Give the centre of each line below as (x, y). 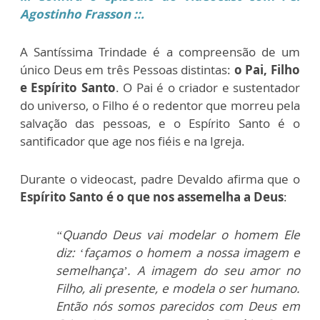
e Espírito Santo (68, 88)
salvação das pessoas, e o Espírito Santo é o (160, 124)
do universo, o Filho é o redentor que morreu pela (160, 106)
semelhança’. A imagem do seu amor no (178, 271)
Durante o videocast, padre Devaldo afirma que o (160, 179)
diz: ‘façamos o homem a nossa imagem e (178, 253)
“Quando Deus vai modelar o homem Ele (178, 235)
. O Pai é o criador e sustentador (208, 88)
